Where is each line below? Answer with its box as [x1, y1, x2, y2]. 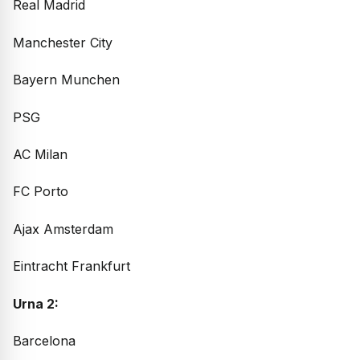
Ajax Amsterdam [13, 220, 113, 237]
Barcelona [13, 332, 76, 349]
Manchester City [13, 34, 112, 51]
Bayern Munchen [13, 72, 120, 88]
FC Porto [13, 183, 68, 200]
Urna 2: [13, 295, 59, 312]
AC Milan [13, 145, 67, 162]
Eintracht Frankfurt [13, 258, 130, 275]
